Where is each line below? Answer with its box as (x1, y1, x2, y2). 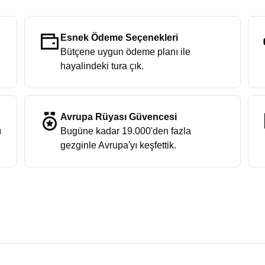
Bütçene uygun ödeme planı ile (60, 47, 191, 57)
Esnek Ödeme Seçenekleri (60, 33, 179, 43)
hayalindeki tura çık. (60, 61, 144, 71)
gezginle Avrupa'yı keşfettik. (60, 140, 177, 150)
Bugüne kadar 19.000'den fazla (60, 126, 192, 136)
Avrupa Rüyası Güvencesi (60, 112, 177, 122)
